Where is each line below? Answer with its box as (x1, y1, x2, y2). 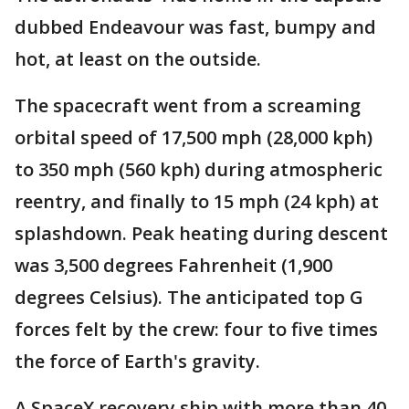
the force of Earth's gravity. (15, 349, 260, 374)
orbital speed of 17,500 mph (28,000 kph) (15, 125, 372, 151)
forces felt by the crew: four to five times (15, 317, 378, 342)
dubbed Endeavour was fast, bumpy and (15, 15, 376, 40)
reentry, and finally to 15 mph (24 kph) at (15, 189, 379, 215)
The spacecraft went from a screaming (15, 93, 361, 119)
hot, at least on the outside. (15, 47, 266, 72)
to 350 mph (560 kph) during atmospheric (15, 157, 383, 183)
